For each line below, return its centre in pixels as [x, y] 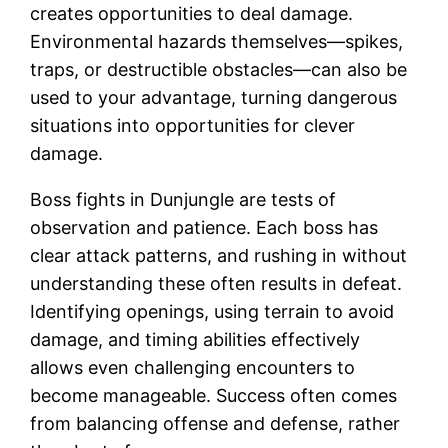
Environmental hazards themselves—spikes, [217, 41]
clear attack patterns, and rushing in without [219, 255]
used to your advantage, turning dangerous [214, 97]
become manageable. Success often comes [214, 395]
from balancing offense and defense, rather [215, 423]
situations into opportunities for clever [193, 125]
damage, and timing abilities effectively [195, 339]
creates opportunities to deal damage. [192, 13]
